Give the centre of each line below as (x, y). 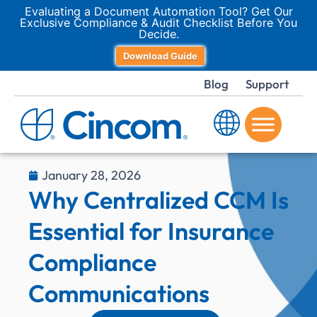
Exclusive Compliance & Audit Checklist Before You (158, 23)
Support (267, 84)
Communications (119, 293)
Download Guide (160, 56)
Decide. (158, 34)
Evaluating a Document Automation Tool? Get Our (158, 11)
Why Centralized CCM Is (158, 200)
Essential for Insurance (151, 231)
